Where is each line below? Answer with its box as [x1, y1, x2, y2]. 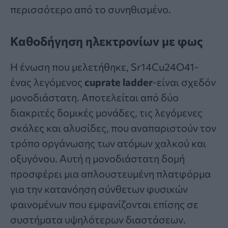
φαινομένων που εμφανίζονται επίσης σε [10, 197, 198, 210]
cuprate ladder [84, 75, 153, 88]
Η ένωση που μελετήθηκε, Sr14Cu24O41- [10, 60, 198, 73]
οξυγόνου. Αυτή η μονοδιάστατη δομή [10, 152, 185, 164]
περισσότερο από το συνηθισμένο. [10, 3, 171, 15]
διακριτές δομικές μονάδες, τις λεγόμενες [10, 106, 203, 119]
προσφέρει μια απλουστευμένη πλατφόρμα [10, 167, 211, 180]
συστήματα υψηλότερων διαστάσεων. [10, 213, 186, 225]
